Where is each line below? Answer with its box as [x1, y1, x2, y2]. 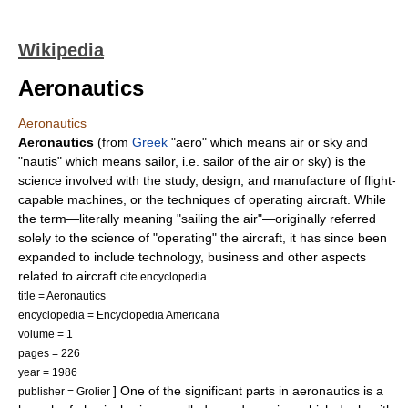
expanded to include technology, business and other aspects [18, 250, 366, 264]
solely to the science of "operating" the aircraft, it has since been [18, 230, 387, 245]
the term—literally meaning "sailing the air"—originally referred [18, 211, 376, 226]
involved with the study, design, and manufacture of [62, 173, 364, 188]
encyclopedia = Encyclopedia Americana [18, 309, 219, 321]
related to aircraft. [18, 269, 120, 283]
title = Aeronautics [18, 290, 106, 301]
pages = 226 [18, 347, 80, 359]
